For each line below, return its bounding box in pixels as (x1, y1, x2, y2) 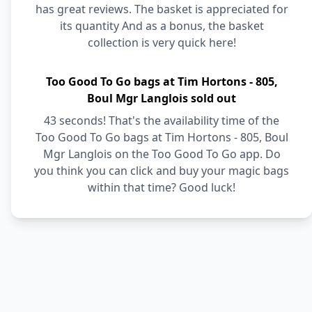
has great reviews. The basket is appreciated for (35, 1, 288, 17)
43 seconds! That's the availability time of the (44, 113, 279, 128)
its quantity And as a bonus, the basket (59, 18, 264, 33)
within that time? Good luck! (88, 180, 235, 195)
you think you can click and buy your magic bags (34, 163, 289, 178)
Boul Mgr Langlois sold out (87, 91, 236, 106)
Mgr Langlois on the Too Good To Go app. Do (42, 146, 281, 162)
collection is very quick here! (87, 35, 236, 50)
